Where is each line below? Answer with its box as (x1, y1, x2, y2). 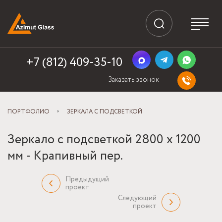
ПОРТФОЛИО (7, 107, 50, 116)
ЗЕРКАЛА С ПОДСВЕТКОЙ (67, 107, 142, 116)
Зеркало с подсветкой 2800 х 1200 (7, 130, 201, 149)
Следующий (118, 193, 157, 203)
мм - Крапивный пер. (7, 146, 123, 165)
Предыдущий (65, 174, 109, 184)
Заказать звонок (108, 75, 159, 85)
